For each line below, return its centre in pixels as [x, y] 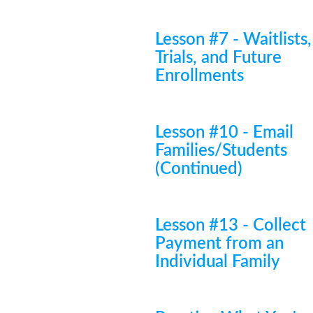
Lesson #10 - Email [224, 133]
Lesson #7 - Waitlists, [233, 40]
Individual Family [218, 262]
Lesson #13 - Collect [231, 226]
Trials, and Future [218, 58]
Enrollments [199, 76]
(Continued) [199, 169]
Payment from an [219, 244]
